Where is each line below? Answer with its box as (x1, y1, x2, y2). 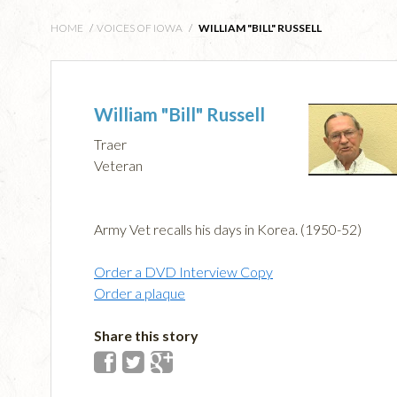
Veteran (94, 157, 143, 175)
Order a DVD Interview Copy (94, 263, 273, 281)
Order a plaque (94, 284, 185, 302)
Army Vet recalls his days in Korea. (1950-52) (94, 221, 362, 238)
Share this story (94, 327, 198, 345)
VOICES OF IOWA (97, 20, 183, 35)
